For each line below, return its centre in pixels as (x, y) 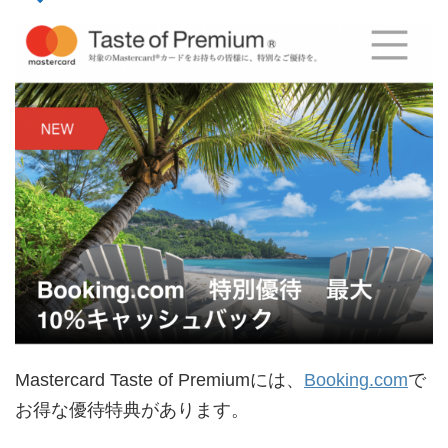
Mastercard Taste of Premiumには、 (159, 379)
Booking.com (356, 379)
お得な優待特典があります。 (132, 409)
